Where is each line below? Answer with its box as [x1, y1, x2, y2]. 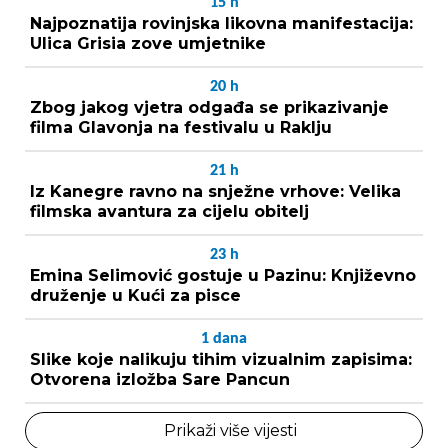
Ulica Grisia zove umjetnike [30, 34, 266, 53]
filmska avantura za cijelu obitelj [30, 202, 309, 221]
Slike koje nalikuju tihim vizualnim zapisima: [30, 350, 412, 369]
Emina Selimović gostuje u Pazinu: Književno [30, 266, 416, 285]
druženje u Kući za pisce [30, 286, 241, 305]
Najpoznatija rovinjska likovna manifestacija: [30, 14, 413, 33]
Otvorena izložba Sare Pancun [30, 370, 290, 389]
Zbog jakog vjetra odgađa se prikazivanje [30, 98, 389, 117]
